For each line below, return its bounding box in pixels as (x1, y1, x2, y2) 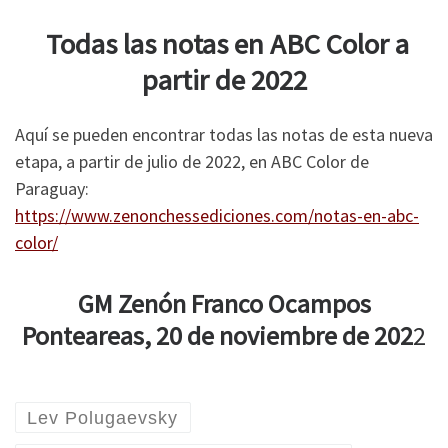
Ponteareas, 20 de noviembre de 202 (22, 319, 413, 353)
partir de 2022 (141, 62, 307, 99)
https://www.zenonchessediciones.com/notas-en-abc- (15, 203, 419, 227)
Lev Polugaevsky (27, 407, 179, 428)
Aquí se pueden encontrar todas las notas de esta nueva (15, 122, 433, 146)
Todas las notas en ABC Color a (39, 26, 409, 63)
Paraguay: (15, 176, 89, 200)
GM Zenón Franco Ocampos (77, 287, 371, 321)
